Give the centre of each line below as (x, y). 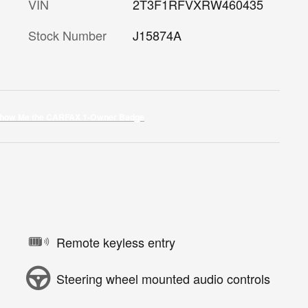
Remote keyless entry (116, 242)
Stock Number (67, 35)
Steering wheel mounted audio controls (163, 278)
